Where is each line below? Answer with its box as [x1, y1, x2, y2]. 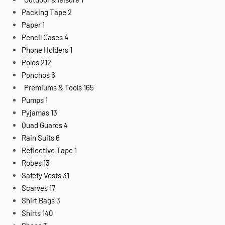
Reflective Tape [22, 145, 73, 155]
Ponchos [22, 70, 50, 79]
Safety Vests [22, 170, 62, 180]
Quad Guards [22, 120, 63, 130]
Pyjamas [22, 107, 50, 117]
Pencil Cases [22, 32, 63, 42]
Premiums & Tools [24, 82, 82, 92]
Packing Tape [22, 7, 67, 17]
